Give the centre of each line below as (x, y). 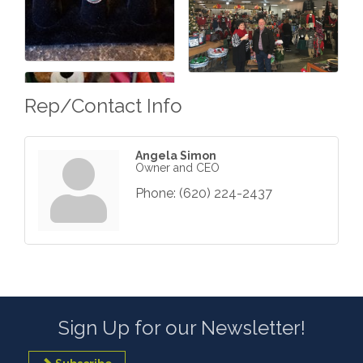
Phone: (156, 194)
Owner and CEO (177, 168)
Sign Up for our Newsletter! (181, 328)
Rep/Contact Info (103, 106)
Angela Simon (176, 156)
